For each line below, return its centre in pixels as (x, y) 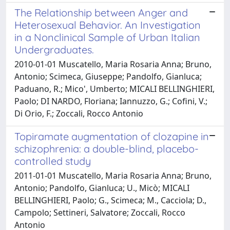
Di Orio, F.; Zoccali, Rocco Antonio (79, 113)
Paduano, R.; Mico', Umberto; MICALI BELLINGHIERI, (114, 89)
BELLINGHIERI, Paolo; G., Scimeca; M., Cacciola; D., (110, 200)
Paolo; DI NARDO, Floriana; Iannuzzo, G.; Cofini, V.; (111, 101)
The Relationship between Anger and (101, 12)
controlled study (53, 161)
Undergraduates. (54, 49)
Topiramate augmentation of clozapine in (112, 136)
